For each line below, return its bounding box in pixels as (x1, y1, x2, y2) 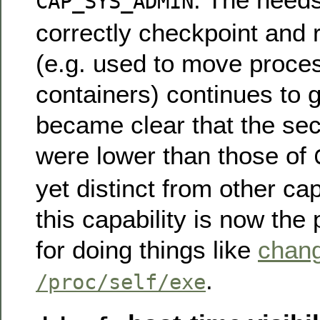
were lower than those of (36, 141, 314, 169)
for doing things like (36, 235, 258, 264)
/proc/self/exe (36, 269, 206, 294)
